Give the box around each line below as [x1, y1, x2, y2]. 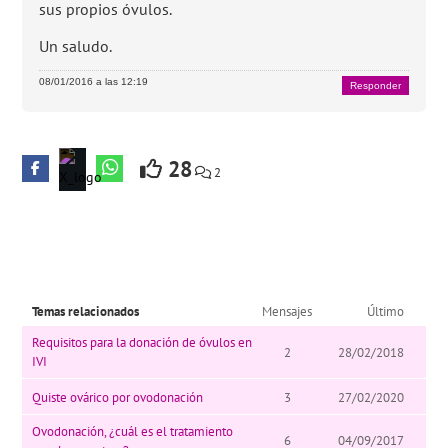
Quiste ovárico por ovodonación [32, 388, 204, 406]
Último [367, 303, 405, 321]
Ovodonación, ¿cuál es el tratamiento [32, 422, 234, 440]
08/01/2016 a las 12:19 [39, 75, 149, 87]
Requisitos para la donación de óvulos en [32, 334, 253, 352]
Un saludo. [39, 35, 113, 56]
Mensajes [262, 303, 313, 321]
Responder [349, 79, 401, 91]
